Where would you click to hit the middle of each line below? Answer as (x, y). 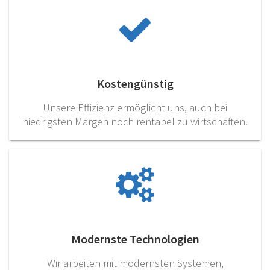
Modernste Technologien (135, 239)
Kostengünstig (135, 84)
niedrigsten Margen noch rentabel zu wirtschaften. (135, 122)
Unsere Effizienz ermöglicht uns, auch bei (135, 108)
